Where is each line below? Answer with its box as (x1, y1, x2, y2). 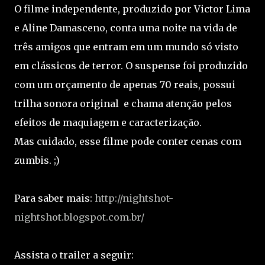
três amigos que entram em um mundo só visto (14, 41, 238, 53)
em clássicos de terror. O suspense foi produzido (14, 60, 248, 72)
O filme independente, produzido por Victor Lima (14, 3, 250, 15)
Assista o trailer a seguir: (14, 249, 134, 261)
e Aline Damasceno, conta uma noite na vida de (14, 22, 237, 34)
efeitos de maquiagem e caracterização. (14, 117, 202, 128)
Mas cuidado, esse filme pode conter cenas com (14, 135, 241, 147)
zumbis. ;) (14, 154, 60, 166)
